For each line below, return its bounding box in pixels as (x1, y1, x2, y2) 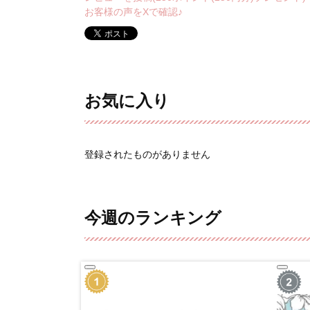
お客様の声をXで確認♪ (84, 6, 183, 17)
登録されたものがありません (84, 148, 210, 160)
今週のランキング (84, 208, 221, 227)
